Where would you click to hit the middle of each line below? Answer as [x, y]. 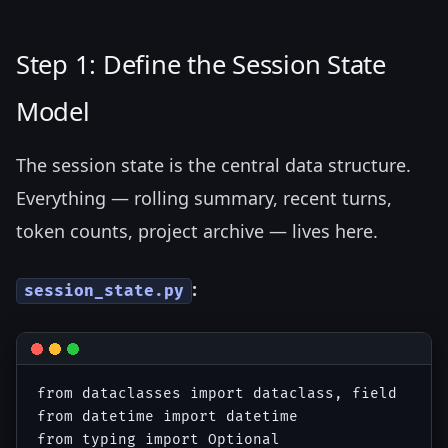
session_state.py [104, 291]
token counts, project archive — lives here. [197, 230]
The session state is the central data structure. [213, 164]
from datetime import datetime [167, 417]
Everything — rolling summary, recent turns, [204, 197]
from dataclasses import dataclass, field [217, 394]
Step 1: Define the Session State [201, 64]
